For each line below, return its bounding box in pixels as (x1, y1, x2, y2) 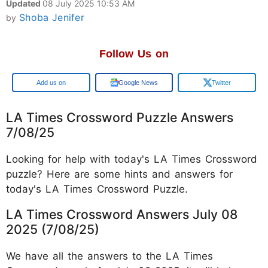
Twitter (211, 79, 231, 86)
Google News (118, 79, 158, 86)
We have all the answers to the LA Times (6, 250, 213, 262)
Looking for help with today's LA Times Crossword (6, 153, 257, 165)
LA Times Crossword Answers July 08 (6, 206, 237, 222)
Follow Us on (99, 48, 169, 60)
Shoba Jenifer (19, 11, 85, 23)
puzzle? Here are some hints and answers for (6, 168, 233, 180)
